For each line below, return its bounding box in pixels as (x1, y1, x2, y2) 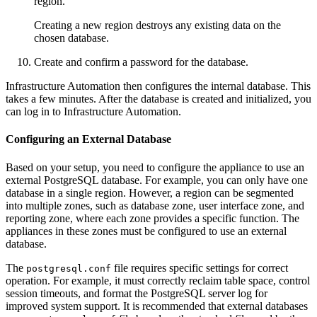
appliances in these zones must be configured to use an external (6, 224, 287, 237)
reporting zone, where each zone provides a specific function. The (6, 212, 299, 224)
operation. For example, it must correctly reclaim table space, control (6, 274, 310, 287)
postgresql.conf (26, 263, 111, 274)
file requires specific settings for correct (111, 261, 288, 274)
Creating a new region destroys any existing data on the (34, 19, 281, 32)
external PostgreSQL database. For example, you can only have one (6, 173, 308, 186)
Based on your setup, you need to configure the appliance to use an (6, 161, 304, 173)
